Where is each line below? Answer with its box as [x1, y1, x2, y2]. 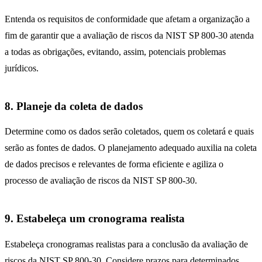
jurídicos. [5, 63, 39, 73]
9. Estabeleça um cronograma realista [5, 212, 185, 225]
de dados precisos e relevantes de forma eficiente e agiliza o [5, 159, 223, 170]
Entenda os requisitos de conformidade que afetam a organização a [5, 13, 250, 24]
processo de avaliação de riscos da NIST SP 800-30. [5, 175, 197, 186]
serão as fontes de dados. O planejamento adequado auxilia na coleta [5, 143, 257, 153]
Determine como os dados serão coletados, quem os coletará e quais [5, 126, 254, 137]
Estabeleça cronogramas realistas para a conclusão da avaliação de [5, 239, 248, 249]
